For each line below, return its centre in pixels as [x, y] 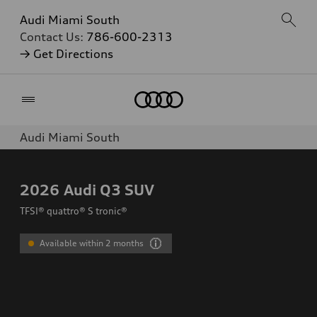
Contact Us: [53, 37]
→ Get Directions [67, 54]
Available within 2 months [92, 243]
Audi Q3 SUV [109, 190]
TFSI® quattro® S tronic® [74, 211]
